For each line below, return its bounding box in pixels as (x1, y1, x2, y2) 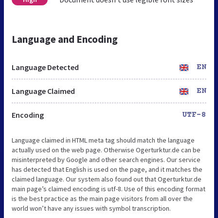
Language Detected (12, 62, 79, 72)
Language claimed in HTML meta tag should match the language (12, 135, 195, 145)
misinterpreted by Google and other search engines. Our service (12, 155, 200, 164)
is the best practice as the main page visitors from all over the (12, 194, 193, 203)
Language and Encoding (12, 32, 118, 46)
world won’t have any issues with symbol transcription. (12, 203, 171, 213)
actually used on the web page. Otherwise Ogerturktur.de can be (12, 145, 200, 154)
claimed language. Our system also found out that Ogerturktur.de (12, 174, 201, 183)
